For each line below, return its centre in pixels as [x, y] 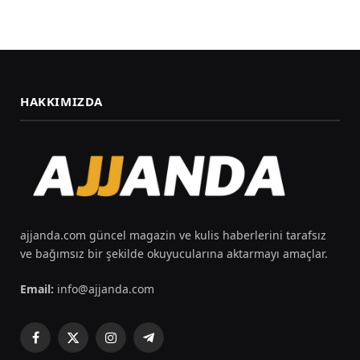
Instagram [138, 345]
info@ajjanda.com [106, 289]
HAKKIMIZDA [61, 102]
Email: [37, 289]
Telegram [173, 345]
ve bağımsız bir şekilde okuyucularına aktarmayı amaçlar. [174, 254]
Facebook [59, 345]
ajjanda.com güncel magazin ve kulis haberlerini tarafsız [173, 235]
